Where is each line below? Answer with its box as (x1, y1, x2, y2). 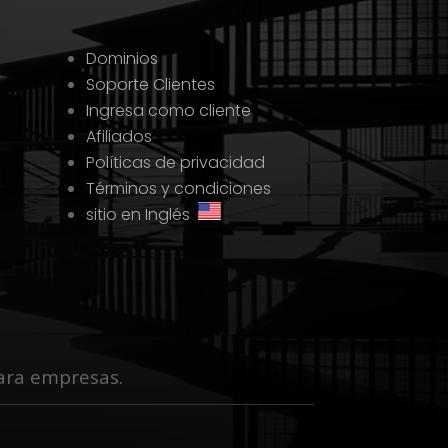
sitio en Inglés (86, 202, 199, 226)
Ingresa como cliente (86, 98, 252, 122)
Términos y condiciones (86, 176, 272, 200)
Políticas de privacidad (86, 150, 266, 174)
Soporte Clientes (86, 72, 216, 96)
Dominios (86, 46, 159, 70)
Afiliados (86, 124, 153, 148)
